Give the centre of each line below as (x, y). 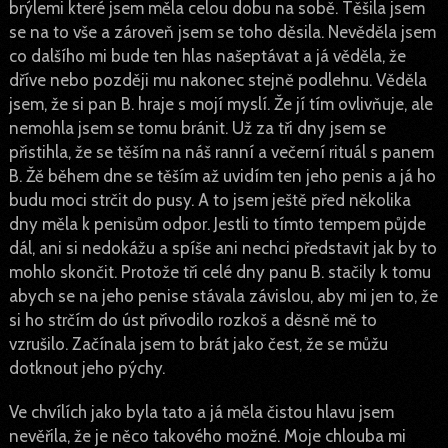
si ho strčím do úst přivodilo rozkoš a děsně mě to (192, 320)
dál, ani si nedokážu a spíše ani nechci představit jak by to (222, 248)
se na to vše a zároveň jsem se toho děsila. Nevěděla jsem (222, 32)
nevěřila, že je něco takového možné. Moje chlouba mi (207, 436)
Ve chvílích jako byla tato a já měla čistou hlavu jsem (201, 412)
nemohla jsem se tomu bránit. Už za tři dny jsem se (197, 128)
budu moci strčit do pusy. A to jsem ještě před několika (209, 200)
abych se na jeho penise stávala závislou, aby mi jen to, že (223, 296)
